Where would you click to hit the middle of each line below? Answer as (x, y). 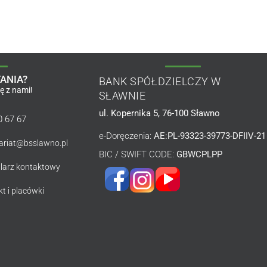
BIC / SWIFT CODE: (136, 154)
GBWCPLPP (198, 154)
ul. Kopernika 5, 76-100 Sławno (159, 113)
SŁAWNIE (122, 96)
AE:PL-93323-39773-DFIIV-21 (208, 136)
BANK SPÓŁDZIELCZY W (160, 82)
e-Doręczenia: (125, 136)
